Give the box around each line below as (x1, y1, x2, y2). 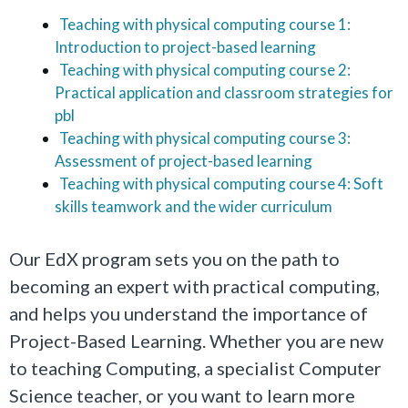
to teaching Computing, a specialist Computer (9, 356, 382, 379)
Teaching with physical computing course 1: (59, 14, 351, 34)
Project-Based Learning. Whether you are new (9, 329, 383, 352)
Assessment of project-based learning (55, 150, 312, 170)
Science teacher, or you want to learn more (9, 383, 355, 406)
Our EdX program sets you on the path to (9, 247, 340, 270)
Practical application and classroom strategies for (55, 82, 393, 102)
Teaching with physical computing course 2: (59, 59, 351, 79)
